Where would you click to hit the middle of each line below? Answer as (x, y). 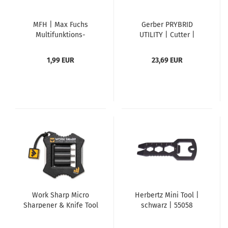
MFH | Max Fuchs (61, 25)
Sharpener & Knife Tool (61, 205)
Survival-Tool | (61, 45)
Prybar (167, 45)
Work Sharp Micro (61, 195)
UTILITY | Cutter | (167, 35)
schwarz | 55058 (167, 205)
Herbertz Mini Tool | (167, 195)
